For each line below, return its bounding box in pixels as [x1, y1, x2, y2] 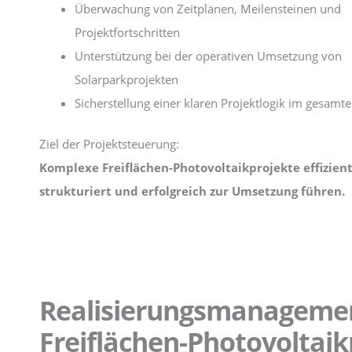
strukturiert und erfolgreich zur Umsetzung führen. [39, 183, 345, 199]
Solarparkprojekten [75, 71, 178, 87]
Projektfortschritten [75, 24, 180, 40]
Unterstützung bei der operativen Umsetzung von [75, 47, 342, 64]
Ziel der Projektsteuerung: [39, 136, 179, 152]
